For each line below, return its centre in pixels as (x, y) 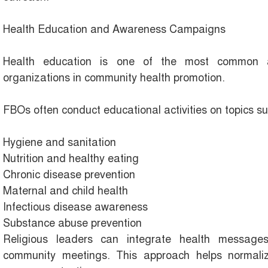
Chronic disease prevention (69, 175)
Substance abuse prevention (72, 223)
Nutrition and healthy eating (71, 159)
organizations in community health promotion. (114, 78)
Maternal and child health (66, 191)
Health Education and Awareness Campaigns (114, 30)
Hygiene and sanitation (60, 143)
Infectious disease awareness (75, 207)
